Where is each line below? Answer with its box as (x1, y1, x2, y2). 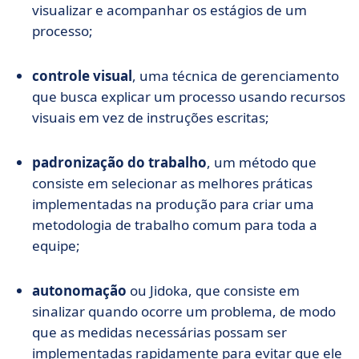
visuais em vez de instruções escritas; (32, 108, 269, 127)
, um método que (207, 153, 317, 171)
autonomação (32, 281, 127, 300)
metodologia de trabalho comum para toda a (32, 216, 317, 234)
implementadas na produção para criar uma (32, 195, 314, 213)
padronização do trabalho (32, 153, 207, 171)
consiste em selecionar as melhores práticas (32, 174, 313, 192)
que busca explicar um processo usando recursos (32, 87, 345, 106)
